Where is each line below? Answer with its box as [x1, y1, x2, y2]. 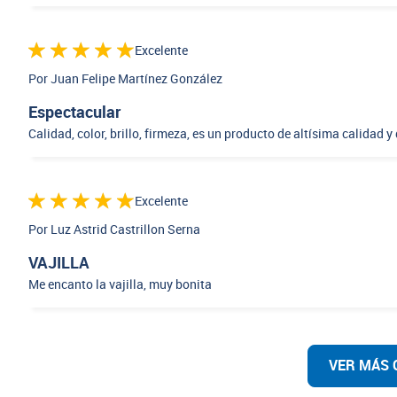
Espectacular [27, 103, 121, 122]
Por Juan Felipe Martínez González [27, 72, 222, 88]
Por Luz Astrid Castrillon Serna [27, 222, 200, 238]
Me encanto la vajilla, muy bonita [27, 277, 212, 293]
